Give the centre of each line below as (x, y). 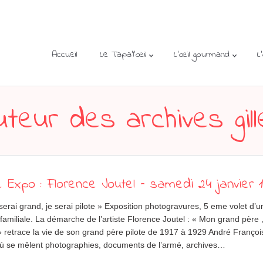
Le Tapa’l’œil (123, 55)
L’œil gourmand (201, 55)
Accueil (64, 55)
